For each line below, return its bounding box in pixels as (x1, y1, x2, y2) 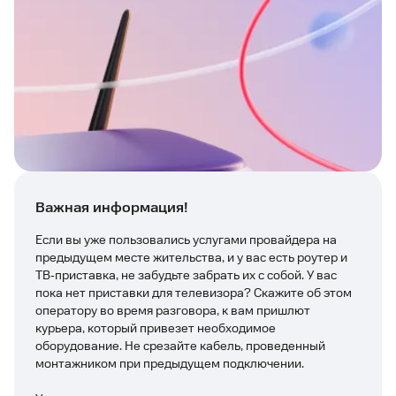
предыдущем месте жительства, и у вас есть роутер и (35, 251, 347, 265)
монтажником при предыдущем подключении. (35, 357, 304, 371)
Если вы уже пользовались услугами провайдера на (35, 233, 337, 247)
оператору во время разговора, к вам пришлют (35, 304, 310, 318)
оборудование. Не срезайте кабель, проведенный (35, 339, 325, 354)
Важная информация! (35, 200, 188, 217)
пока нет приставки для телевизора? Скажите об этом (35, 286, 352, 301)
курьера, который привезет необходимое (35, 322, 276, 336)
